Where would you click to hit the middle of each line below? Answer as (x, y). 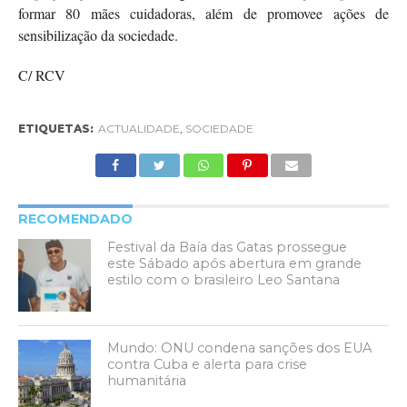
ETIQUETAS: (55, 129)
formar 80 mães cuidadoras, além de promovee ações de (203, 13)
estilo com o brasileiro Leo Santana (224, 280)
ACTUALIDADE (139, 129)
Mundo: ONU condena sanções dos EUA (240, 348)
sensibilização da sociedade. (98, 35)
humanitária (147, 381)
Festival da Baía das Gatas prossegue (228, 247)
